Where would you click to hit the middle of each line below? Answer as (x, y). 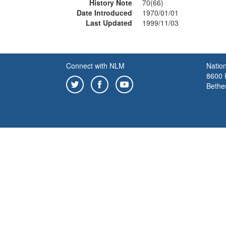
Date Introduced (104, 13)
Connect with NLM (95, 66)
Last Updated (109, 23)
